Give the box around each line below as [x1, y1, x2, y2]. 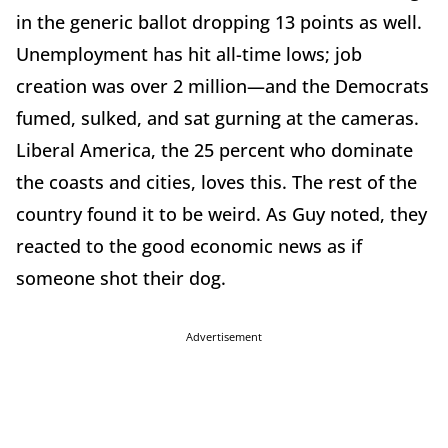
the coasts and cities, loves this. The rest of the [16, 170, 417, 195]
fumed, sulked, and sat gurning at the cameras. [16, 106, 419, 131]
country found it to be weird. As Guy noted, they [16, 202, 427, 227]
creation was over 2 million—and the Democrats [16, 74, 429, 99]
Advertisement [186, 329, 262, 345]
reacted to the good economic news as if [16, 234, 362, 259]
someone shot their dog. [16, 266, 226, 291]
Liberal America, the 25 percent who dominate [16, 138, 413, 163]
